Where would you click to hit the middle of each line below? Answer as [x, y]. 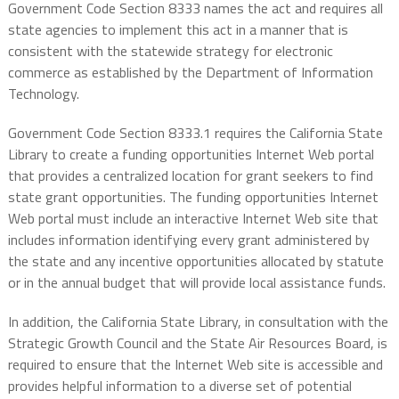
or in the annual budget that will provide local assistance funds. [196, 283]
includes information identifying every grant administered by [188, 240]
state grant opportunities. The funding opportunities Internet [193, 197]
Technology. [43, 94]
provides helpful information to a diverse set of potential [179, 386]
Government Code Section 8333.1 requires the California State [195, 133]
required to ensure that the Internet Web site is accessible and [195, 365]
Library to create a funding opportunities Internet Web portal [191, 155]
